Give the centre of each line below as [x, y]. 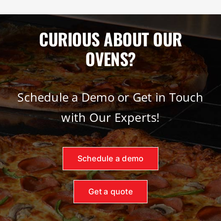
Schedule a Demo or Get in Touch [110, 97]
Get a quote [110, 192]
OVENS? [110, 58]
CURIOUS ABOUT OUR [110, 38]
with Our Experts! [110, 117]
